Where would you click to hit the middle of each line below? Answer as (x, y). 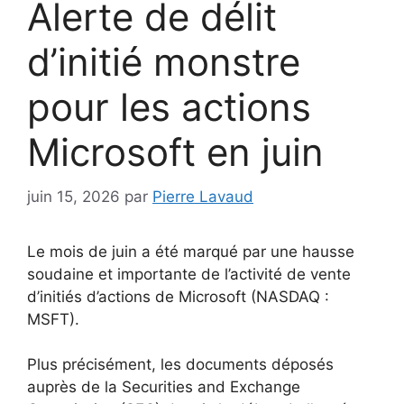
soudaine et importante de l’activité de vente (189, 274)
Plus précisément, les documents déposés (180, 365)
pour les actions (169, 107)
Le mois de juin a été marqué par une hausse (191, 251)
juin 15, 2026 (73, 196)
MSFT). (53, 319)
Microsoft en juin (175, 152)
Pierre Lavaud (203, 196)
